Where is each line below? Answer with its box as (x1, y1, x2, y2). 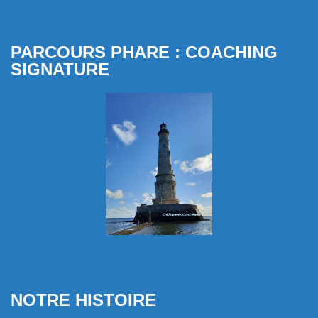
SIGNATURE (11, 60, 109, 79)
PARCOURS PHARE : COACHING (11, 43, 278, 62)
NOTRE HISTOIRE (11, 290, 156, 309)
